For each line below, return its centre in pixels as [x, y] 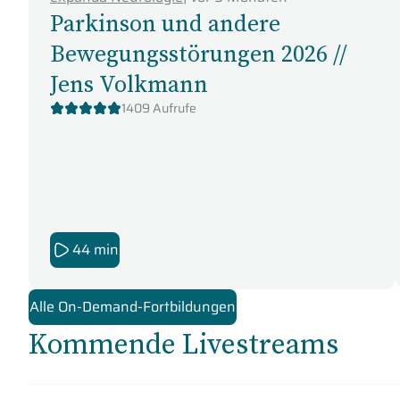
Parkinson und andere [165, 24]
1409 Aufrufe [159, 108]
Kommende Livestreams [183, 344]
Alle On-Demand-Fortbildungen [133, 307]
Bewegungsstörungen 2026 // [199, 54]
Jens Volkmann [129, 84]
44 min [96, 250]
